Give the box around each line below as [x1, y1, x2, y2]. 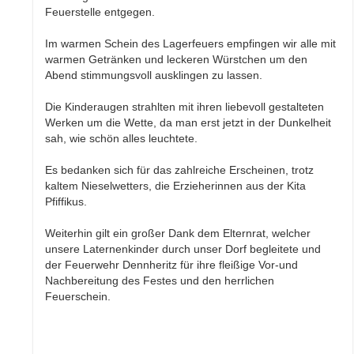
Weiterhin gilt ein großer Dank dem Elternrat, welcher [45, 226, 311, 239]
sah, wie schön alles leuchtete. [45, 131, 198, 145]
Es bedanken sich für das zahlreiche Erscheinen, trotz [45, 163, 314, 176]
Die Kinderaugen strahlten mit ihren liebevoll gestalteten [45, 100, 325, 113]
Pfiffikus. [45, 194, 88, 208]
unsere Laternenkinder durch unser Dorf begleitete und [45, 242, 322, 255]
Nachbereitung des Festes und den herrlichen [45, 273, 275, 287]
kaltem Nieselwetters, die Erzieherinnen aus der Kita [45, 179, 307, 192]
